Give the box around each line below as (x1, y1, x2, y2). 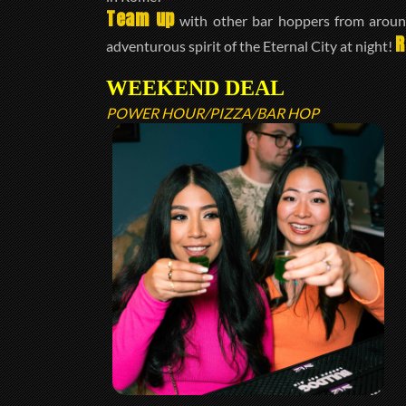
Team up (106, 5, 175, 33)
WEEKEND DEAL (106, 76, 285, 101)
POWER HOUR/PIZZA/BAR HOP (106, 104, 319, 122)
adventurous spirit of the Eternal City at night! (106, 37, 395, 54)
